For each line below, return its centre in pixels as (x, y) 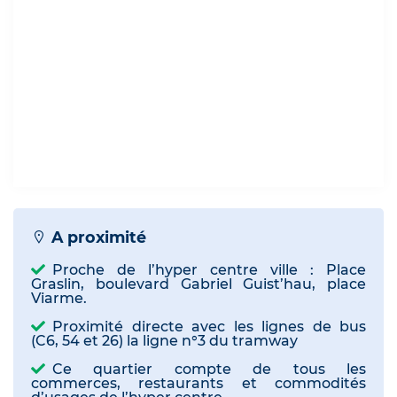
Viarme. (59, 299)
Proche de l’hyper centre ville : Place (209, 270)
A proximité (97, 237)
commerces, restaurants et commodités (198, 384)
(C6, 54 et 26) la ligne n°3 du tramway (164, 341)
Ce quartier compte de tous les (209, 370)
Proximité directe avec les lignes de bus (209, 327)
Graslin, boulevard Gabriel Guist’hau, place (198, 284)
